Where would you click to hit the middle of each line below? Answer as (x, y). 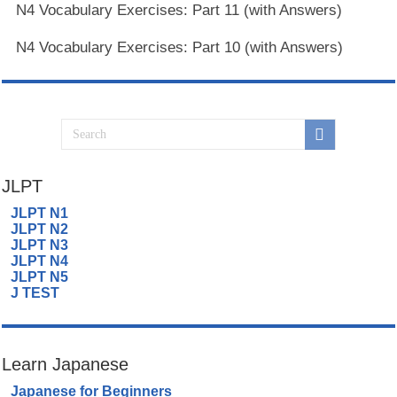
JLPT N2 (40, 230)
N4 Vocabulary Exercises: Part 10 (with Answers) (180, 48)
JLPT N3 (40, 245)
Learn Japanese (66, 365)
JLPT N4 (40, 261)
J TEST (35, 293)
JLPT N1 (40, 214)
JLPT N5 (40, 277)
